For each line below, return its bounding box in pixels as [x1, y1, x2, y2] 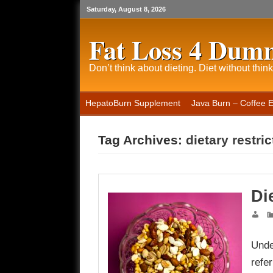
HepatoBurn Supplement [85, 98, 180, 108]
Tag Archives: [97, 133, 186, 148]
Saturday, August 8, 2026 [86, 5, 166, 13]
